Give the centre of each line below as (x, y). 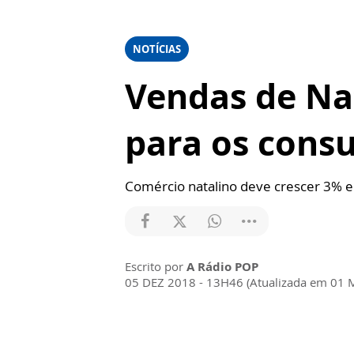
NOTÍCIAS (157, 49)
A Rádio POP (222, 266)
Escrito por (156, 266)
